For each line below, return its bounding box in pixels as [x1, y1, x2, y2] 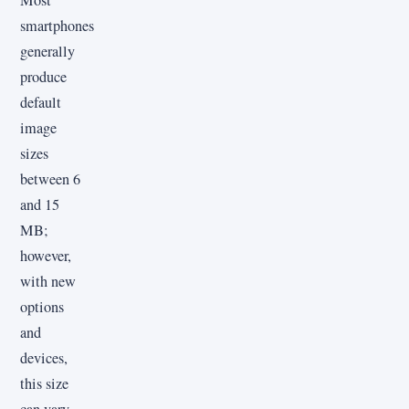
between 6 [20, 168, 80, 189]
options [20, 296, 64, 317]
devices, [20, 347, 68, 368]
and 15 [20, 194, 59, 215]
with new [20, 270, 76, 291]
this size [20, 372, 68, 393]
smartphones [20, 15, 94, 36]
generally [20, 40, 75, 61]
